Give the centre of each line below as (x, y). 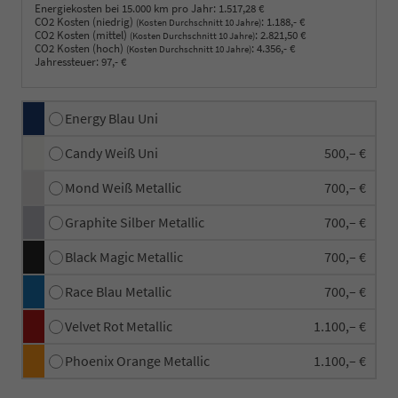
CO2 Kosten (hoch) (80, 49)
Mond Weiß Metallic (123, 188)
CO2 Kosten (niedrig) (85, 22)
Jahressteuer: (67, 62)
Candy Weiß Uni (111, 153)
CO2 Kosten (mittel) (82, 36)
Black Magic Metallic (124, 257)
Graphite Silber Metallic (135, 223)
